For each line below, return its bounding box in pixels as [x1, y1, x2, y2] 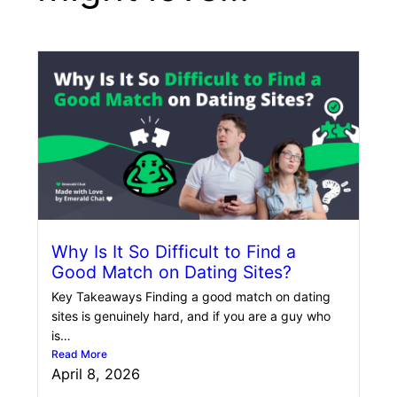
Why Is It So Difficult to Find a [51, 240, 296, 262]
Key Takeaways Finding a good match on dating [51, 288, 331, 304]
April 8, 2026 [51, 364, 140, 383]
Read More [51, 346, 107, 361]
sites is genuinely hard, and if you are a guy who [51, 307, 331, 323]
